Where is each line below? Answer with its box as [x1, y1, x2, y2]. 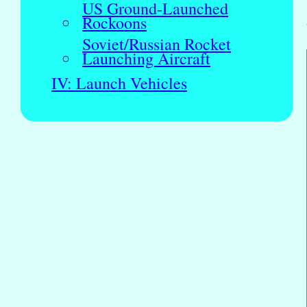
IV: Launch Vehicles [51, 72, 187, 95]
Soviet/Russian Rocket [82, 33, 231, 56]
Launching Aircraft [82, 47, 210, 70]
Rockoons [82, 12, 147, 34]
